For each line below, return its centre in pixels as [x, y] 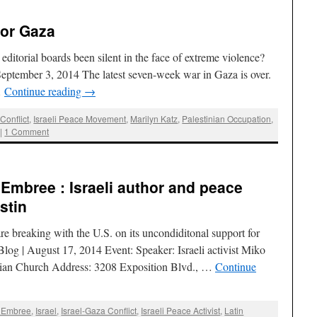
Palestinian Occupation [227, 118]
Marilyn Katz [154, 118]
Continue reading [44, 91]
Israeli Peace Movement [80, 118]
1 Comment [27, 131]
